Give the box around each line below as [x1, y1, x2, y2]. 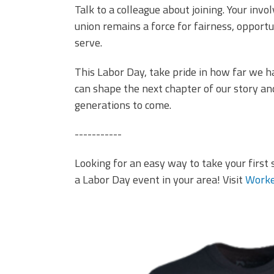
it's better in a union [75, 206, 264, 240]
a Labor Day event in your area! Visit [75, 171, 245, 188]
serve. [75, 34, 102, 51]
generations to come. [75, 96, 171, 113]
